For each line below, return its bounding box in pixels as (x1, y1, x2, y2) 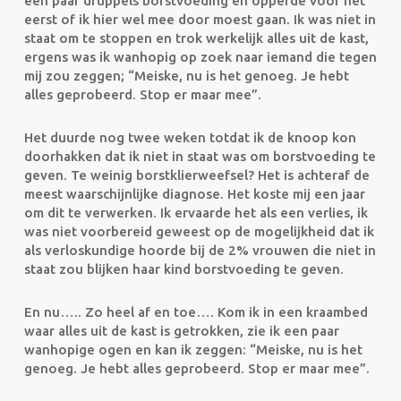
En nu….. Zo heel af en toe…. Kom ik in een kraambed (23, 304, 368, 320)
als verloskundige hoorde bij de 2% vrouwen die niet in (23, 243, 376, 258)
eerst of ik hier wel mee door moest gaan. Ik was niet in (23, 12, 376, 27)
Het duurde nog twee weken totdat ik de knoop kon (23, 130, 356, 145)
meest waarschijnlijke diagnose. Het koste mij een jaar (23, 186, 365, 201)
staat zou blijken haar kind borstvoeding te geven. (23, 261, 344, 277)
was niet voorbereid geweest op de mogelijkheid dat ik (23, 224, 374, 239)
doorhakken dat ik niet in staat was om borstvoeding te (23, 149, 376, 164)
